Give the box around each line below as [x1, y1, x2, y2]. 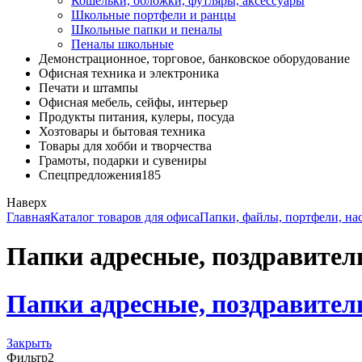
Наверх [6, 196, 47, 209]
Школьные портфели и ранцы [71, 8, 236, 22]
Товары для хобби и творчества [39, 139, 212, 153]
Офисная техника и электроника [39, 66, 219, 80]
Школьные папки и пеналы [71, 23, 222, 36]
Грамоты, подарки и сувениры [39, 154, 207, 167]
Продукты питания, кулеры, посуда [39, 110, 234, 124]
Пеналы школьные [71, 37, 174, 51]
